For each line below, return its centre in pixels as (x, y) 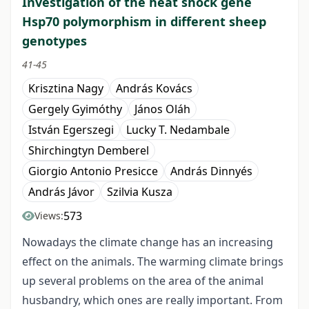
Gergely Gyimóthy (75, 109)
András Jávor (61, 192)
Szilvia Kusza (140, 192)
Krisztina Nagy (66, 89)
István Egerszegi (71, 130)
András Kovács (154, 89)
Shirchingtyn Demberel (89, 151)
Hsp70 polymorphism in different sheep (144, 22)
